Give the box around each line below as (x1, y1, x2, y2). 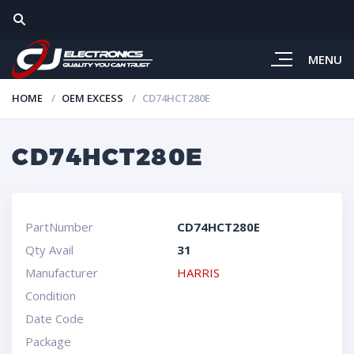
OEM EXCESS (62, 91, 123, 105)
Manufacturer (24, 265, 98, 281)
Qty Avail (24, 242, 73, 258)
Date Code (24, 311, 84, 326)
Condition (24, 288, 76, 303)
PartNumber (24, 219, 93, 235)
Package (24, 333, 71, 349)
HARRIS (177, 265, 220, 281)
